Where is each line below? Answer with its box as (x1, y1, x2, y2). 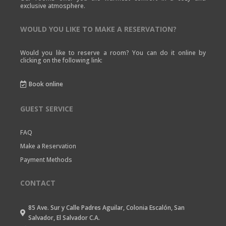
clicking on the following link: (20, 56, 102, 65)
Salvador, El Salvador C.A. (28, 213, 100, 222)
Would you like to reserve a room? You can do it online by (20, 48, 206, 57)
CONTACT (20, 178, 55, 188)
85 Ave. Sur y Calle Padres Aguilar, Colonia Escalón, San (28, 203, 185, 212)
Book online (29, 80, 63, 88)
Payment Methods (20, 155, 72, 164)
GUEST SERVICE (20, 104, 73, 114)
